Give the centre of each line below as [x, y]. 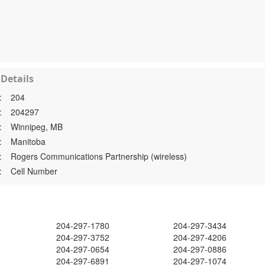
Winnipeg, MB [37, 127]
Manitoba [28, 141]
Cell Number [34, 171]
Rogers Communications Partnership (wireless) [99, 156]
